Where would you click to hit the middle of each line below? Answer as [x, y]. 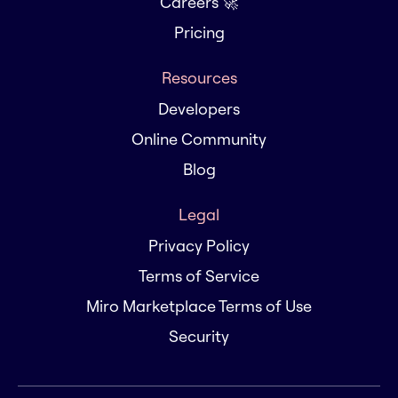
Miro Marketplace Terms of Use [199, 306]
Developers [199, 109]
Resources [199, 78]
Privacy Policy [199, 246]
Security [199, 336]
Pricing [199, 32]
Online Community [199, 139]
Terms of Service [199, 276]
